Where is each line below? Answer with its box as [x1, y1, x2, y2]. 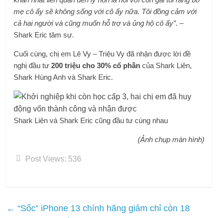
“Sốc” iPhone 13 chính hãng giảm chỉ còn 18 [15, 203, 190, 213]
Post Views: [25, 155, 67, 163]
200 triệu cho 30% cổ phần [51, 61, 141, 70]
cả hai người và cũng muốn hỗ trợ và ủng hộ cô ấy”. [14, 19, 178, 27]
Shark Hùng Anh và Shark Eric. [14, 73, 113, 81]
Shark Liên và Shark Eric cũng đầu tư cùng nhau [14, 116, 168, 125]
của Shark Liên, [140, 61, 192, 70]
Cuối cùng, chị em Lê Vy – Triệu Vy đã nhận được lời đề [14, 50, 191, 58]
